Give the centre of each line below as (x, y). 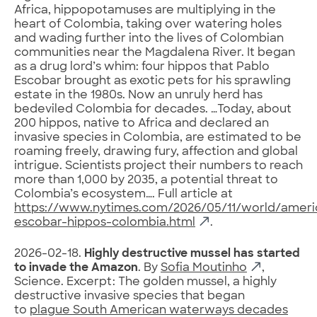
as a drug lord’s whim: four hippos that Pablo (142, 67)
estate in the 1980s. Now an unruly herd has (138, 95)
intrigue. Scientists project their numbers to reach (158, 166)
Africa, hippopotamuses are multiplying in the (145, 10)
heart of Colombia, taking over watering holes (148, 24)
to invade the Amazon (76, 268)
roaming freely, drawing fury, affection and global (156, 152)
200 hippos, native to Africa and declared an (142, 123)
